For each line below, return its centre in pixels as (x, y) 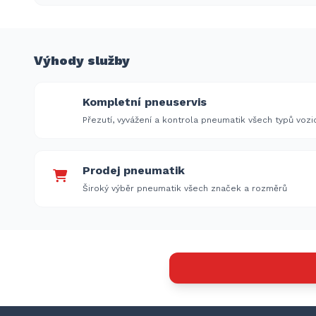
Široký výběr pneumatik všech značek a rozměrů (185, 188)
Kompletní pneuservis (145, 102)
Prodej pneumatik (134, 170)
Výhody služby (82, 60)
